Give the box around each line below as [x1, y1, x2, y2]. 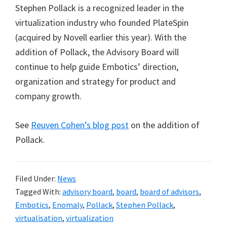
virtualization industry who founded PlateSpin [15, 17, 188, 28]
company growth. [15, 90, 82, 102]
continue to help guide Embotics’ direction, [15, 61, 178, 72]
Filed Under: [15, 173, 57, 183]
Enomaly [52, 200, 83, 210]
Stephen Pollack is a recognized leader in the [15, 2, 184, 14]
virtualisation [15, 213, 62, 223]
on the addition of [129, 119, 200, 131]
